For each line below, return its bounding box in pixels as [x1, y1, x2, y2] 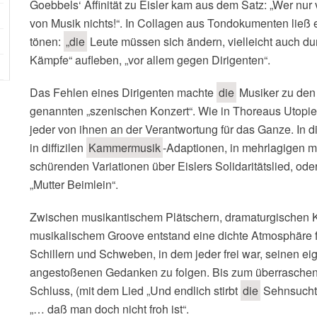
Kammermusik [88, 139, 161, 156]
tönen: [30, 33, 64, 50]
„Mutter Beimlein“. [30, 176, 118, 192]
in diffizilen [30, 139, 86, 156]
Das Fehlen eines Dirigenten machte [30, 84, 217, 100]
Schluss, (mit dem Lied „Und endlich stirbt [30, 282, 241, 299]
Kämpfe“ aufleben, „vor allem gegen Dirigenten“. [30, 52, 270, 68]
